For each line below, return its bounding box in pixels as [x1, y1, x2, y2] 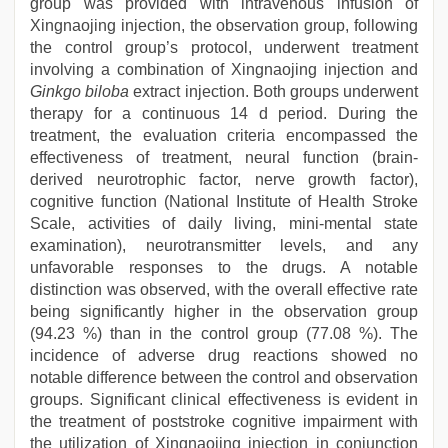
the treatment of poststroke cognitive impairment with [30, 413, 418, 430]
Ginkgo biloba [30, 83, 130, 100]
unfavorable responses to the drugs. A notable [30, 259, 418, 276]
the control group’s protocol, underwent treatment [30, 39, 418, 56]
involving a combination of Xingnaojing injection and [30, 61, 418, 78]
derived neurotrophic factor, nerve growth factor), [30, 171, 418, 188]
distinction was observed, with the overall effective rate [30, 281, 418, 298]
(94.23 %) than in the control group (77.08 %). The [30, 325, 418, 342]
